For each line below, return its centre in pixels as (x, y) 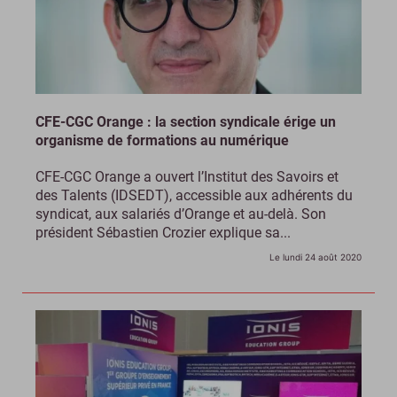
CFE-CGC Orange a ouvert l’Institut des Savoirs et (187, 177)
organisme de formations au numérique (162, 141)
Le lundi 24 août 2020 (315, 257)
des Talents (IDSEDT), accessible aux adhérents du (194, 196)
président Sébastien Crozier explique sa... (163, 233)
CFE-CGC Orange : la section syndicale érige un (186, 122)
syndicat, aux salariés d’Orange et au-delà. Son (181, 214)
